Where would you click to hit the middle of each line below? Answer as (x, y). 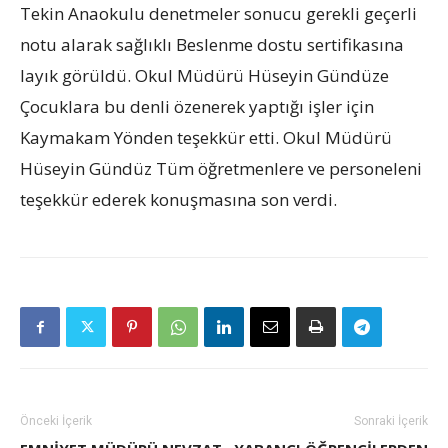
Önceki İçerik (56, 421)
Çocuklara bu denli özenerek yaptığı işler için (197, 107)
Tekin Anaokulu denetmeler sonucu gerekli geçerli (218, 14)
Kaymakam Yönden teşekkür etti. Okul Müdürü (206, 138)
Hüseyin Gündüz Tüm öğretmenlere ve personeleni (221, 169)
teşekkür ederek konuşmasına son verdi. (178, 200)
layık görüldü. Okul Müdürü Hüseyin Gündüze (204, 76)
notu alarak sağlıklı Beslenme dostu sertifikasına (212, 45)
